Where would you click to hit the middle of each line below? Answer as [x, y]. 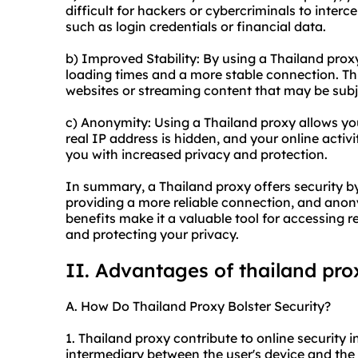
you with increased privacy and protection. [197, 155]
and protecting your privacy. [152, 235]
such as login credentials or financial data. [196, 27]
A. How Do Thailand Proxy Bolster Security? [198, 306]
